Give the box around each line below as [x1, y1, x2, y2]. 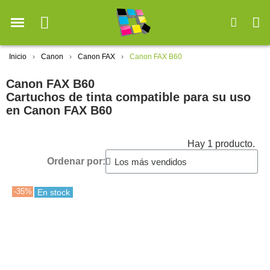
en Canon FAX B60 [6, 104, 112, 118]
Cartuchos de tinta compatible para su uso [6, 90, 251, 104]
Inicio [9, 52, 27, 61]
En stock [37, 187, 70, 198]
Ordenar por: [47, 156, 105, 167]
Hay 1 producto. [187, 139, 255, 149]
